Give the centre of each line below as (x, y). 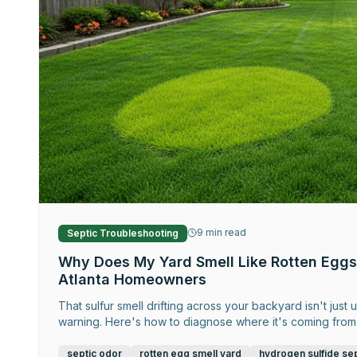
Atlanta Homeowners (132, 280)
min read (225, 232)
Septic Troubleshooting (123, 233)
